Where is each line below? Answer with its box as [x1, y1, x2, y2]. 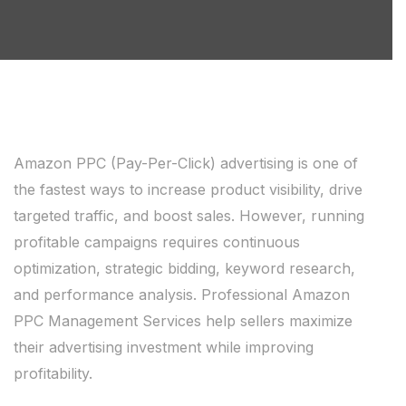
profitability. [14, 364, 92, 382]
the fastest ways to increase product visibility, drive [14, 180, 362, 198]
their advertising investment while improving [14, 338, 314, 356]
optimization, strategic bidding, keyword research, [14, 259, 355, 277]
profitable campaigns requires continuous [14, 233, 300, 251]
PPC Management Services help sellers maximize [14, 312, 353, 330]
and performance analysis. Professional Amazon [14, 285, 350, 304]
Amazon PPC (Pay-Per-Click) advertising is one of [14, 154, 358, 172]
